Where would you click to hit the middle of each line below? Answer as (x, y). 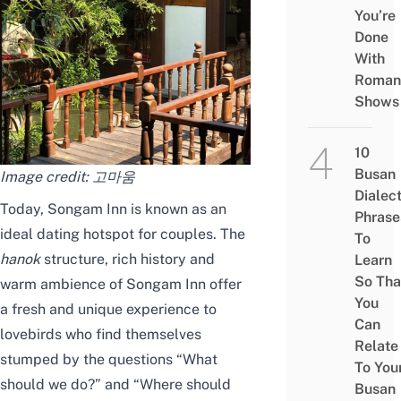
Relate (376, 346)
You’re (375, 16)
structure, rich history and (128, 260)
